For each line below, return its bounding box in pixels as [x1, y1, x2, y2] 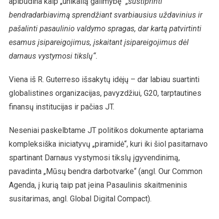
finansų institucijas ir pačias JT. [8, 102, 114, 111]
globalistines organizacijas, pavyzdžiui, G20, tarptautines [8, 88, 201, 98]
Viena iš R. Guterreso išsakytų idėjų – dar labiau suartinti [8, 74, 199, 84]
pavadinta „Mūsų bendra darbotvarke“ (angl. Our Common [8, 166, 202, 176]
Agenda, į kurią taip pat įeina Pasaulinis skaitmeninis [8, 180, 187, 190]
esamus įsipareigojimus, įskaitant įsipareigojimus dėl [8, 37, 189, 47]
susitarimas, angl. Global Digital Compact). [8, 194, 152, 203]
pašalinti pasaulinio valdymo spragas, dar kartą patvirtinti [8, 23, 201, 33]
